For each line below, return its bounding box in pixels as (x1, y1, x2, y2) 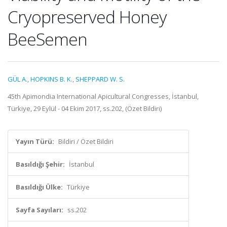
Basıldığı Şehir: (16, 160, 65, 169)
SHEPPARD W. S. (75, 74, 125, 84)
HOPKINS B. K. (30, 74, 72, 84)
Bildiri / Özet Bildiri (58, 137, 113, 146)
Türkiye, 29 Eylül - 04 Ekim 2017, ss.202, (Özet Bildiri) (8, 104, 162, 113)
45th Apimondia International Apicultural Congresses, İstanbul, (8, 92, 199, 101)
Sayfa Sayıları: (16, 205, 63, 214)
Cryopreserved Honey (8, 5, 167, 28)
